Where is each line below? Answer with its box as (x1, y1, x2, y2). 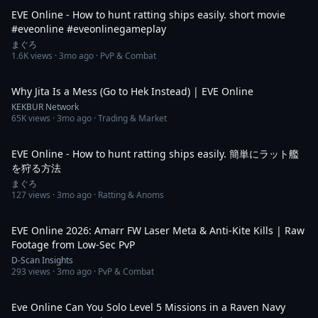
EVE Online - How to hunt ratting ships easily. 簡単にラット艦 (11, 147, 299, 160)
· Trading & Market (92, 112, 167, 124)
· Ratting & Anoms (92, 189, 164, 201)
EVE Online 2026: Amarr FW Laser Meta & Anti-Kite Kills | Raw (11, 224, 305, 237)
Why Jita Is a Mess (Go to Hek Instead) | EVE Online (11, 84, 253, 98)
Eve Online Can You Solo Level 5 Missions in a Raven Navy (11, 300, 285, 314)
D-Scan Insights (11, 254, 73, 266)
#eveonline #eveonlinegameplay (11, 22, 166, 35)
